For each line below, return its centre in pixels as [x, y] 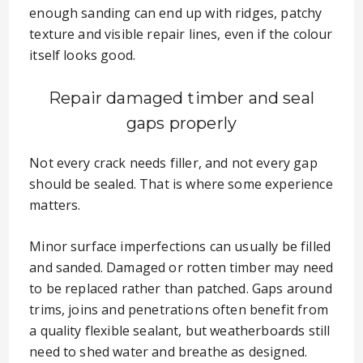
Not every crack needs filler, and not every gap [173, 163]
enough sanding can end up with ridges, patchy [176, 13]
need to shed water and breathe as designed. [169, 352]
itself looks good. [83, 55]
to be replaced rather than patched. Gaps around [181, 288]
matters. [55, 205]
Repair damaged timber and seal [181, 98]
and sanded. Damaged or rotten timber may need [181, 267]
